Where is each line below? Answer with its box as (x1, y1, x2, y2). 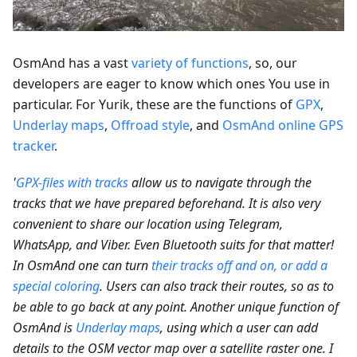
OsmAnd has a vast (13, 53, 131, 72)
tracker (13, 136, 54, 155)
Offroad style (111, 116, 190, 134)
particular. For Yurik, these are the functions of (13, 95, 296, 113)
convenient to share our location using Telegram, (13, 214, 283, 233)
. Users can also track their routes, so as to (100, 277, 334, 295)
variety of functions (131, 53, 249, 72)
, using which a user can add (160, 318, 318, 336)
